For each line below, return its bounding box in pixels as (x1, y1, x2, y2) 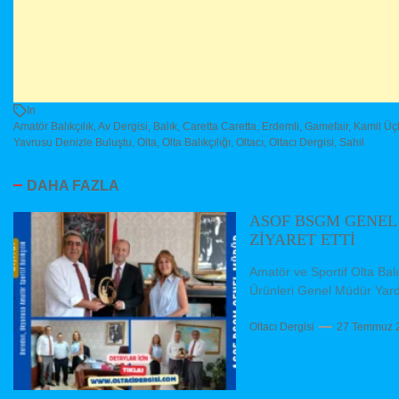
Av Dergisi (98, 119, 148, 133)
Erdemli (262, 119, 299, 133)
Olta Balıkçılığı (162, 135, 231, 149)
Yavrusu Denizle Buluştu (13, 135, 132, 149)
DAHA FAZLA (27, 176, 119, 193)
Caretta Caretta (183, 119, 256, 133)
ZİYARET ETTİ (249, 230, 355, 248)
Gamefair (305, 119, 348, 133)
